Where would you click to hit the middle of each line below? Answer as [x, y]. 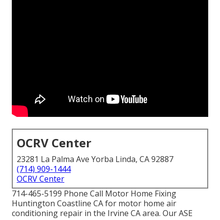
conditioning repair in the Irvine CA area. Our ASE [102, 213]
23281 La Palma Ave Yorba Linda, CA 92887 [95, 159]
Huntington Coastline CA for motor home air [94, 204]
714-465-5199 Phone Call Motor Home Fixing [94, 194]
